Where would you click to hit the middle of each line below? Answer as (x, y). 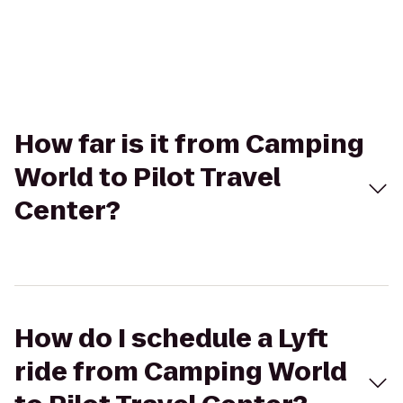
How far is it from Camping (189, 144)
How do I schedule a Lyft (171, 339)
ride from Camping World (181, 372)
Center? (67, 211)
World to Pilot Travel (148, 178)
